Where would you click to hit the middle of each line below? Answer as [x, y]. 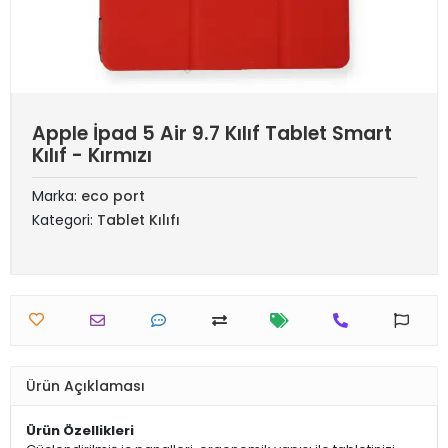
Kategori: [64, 220]
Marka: [56, 196]
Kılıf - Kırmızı [92, 155]
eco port [113, 196]
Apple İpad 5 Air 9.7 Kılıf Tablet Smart [212, 133]
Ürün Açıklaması [85, 385]
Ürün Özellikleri [80, 430]
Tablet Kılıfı [138, 220]
